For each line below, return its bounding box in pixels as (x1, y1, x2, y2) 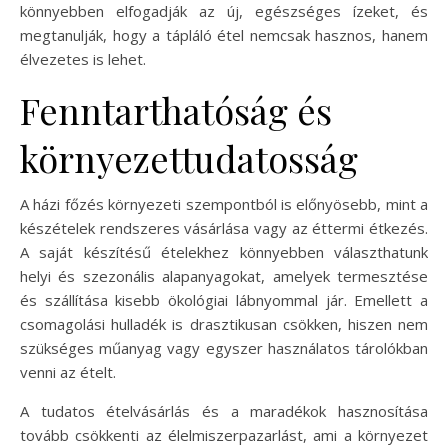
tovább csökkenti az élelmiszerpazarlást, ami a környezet (20, 424, 428, 445)
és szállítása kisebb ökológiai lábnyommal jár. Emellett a (20, 289, 428, 310)
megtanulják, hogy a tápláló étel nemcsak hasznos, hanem (20, 24, 428, 45)
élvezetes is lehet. (20, 48, 146, 69)
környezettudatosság (20, 133, 358, 182)
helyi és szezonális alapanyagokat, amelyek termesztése (20, 265, 428, 286)
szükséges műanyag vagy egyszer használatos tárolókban (20, 337, 428, 358)
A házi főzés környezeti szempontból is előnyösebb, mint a (20, 193, 428, 214)
